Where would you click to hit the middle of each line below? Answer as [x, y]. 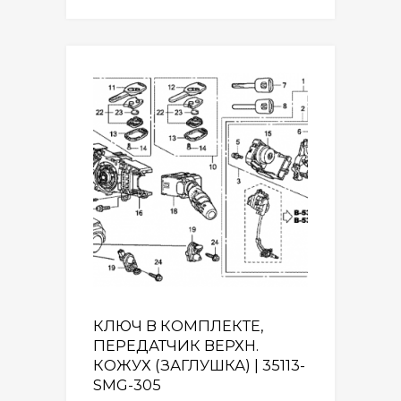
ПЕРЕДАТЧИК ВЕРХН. [176, 345]
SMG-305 [127, 384]
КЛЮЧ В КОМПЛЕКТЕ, [179, 325]
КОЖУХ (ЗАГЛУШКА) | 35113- [199, 365]
